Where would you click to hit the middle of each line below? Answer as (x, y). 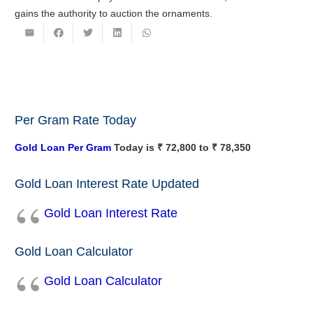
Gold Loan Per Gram (63, 147)
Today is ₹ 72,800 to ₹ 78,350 (181, 147)
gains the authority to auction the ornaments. (114, 14)
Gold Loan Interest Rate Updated (107, 183)
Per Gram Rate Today (75, 120)
